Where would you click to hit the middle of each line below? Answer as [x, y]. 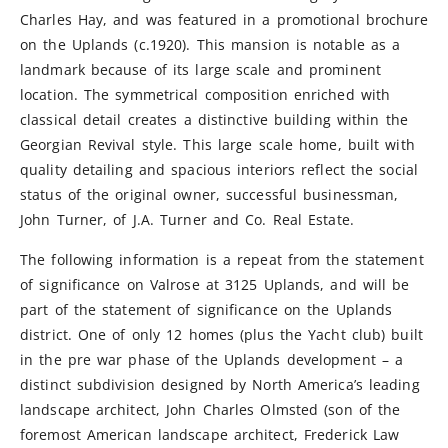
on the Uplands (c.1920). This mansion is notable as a [210, 44]
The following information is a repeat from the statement [222, 259]
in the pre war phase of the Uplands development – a [212, 359]
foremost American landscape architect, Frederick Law [210, 434]
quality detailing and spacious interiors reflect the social [219, 169]
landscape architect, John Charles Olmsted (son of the [210, 409]
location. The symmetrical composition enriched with [205, 94]
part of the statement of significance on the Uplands [206, 309]
